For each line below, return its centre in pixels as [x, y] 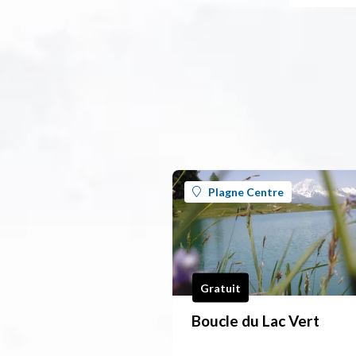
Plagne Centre [246, 192]
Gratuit [221, 288]
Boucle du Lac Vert [255, 321]
